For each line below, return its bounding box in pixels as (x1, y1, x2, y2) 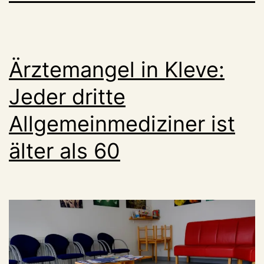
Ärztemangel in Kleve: (9, 56, 225, 82)
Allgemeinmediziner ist (9, 110, 235, 137)
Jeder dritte (9, 83, 126, 110)
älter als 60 (9, 137, 120, 164)
